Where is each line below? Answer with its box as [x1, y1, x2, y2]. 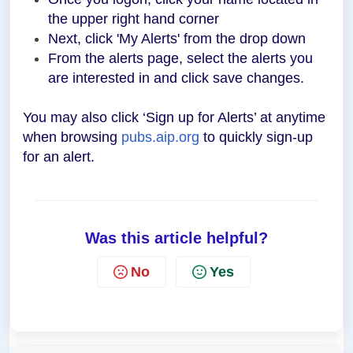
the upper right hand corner [48, 11, 219, 27]
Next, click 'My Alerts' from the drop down [48, 31, 306, 46]
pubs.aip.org [121, 129, 199, 145]
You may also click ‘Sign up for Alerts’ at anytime [23, 110, 325, 125]
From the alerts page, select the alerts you [48, 50, 313, 66]
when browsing [23, 129, 121, 145]
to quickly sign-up [199, 129, 313, 145]
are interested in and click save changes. [48, 70, 304, 86]
